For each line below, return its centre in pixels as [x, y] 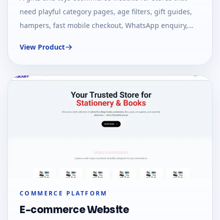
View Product [42, 47]
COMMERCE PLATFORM [64, 193]
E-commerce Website [74, 210]
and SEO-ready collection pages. [73, 39]
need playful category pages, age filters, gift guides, [106, 12]
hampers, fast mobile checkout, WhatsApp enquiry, [104, 26]
